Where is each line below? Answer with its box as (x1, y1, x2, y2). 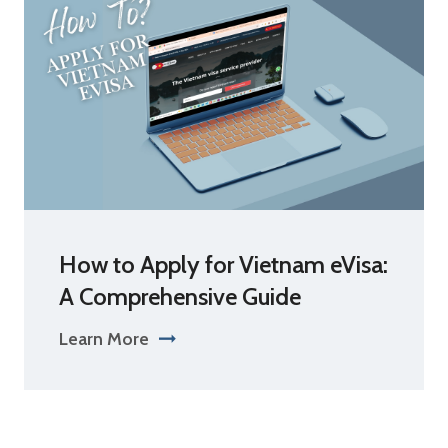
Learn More (59, 328, 149, 350)
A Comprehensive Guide (59, 282, 301, 311)
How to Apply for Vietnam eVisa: (59, 250, 388, 279)
